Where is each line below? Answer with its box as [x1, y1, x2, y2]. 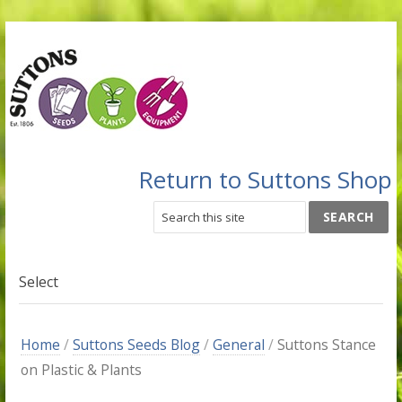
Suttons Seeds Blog [73, 335, 201, 354]
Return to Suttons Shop [137, 163, 392, 196]
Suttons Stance [277, 335, 377, 354]
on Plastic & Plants [21, 360, 143, 380]
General [213, 335, 266, 354]
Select [18, 272, 58, 292]
